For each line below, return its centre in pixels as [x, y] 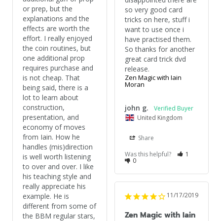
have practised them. [158, 39]
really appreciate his [54, 186]
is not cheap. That [51, 78]
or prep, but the [48, 9]
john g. [136, 108]
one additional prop [54, 58]
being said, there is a [55, 88]
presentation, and [51, 117]
